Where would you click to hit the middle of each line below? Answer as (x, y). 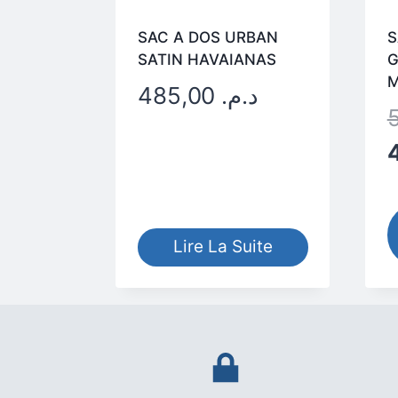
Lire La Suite (223, 247)
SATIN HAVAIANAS (207, 59)
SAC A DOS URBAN (207, 37)
